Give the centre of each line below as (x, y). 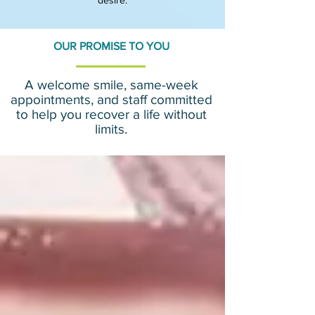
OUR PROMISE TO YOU (111, 46)
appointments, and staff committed (111, 99)
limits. (111, 129)
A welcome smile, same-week (111, 85)
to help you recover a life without (111, 114)
